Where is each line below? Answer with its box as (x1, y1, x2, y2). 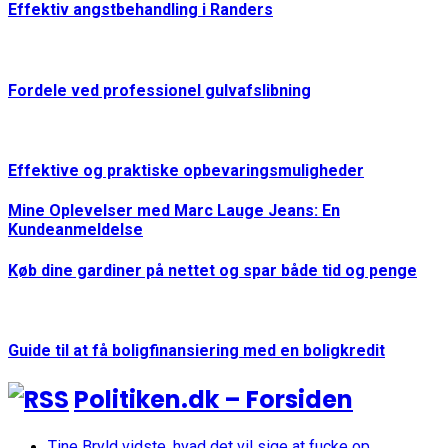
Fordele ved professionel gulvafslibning (8, 80, 311, 100)
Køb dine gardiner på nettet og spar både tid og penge (8, 260, 417, 280)
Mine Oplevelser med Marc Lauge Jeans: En (8, 201, 340, 221)
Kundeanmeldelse (8, 220, 143, 240)
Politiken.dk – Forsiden (74, 382, 353, 416)
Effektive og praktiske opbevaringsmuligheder (8, 161, 364, 181)
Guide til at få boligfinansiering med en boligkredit (8, 341, 385, 361)
